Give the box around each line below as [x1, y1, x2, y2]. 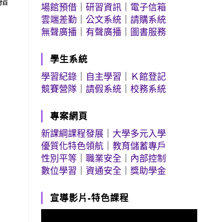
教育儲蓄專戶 [112, 140, 166, 152]
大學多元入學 [112, 127, 166, 139]
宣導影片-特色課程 [50, 192, 129, 204]
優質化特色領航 [41, 140, 104, 152]
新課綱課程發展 [41, 127, 104, 139]
